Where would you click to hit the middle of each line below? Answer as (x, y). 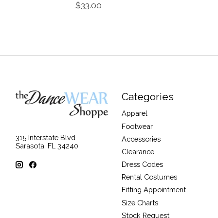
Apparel (134, 113)
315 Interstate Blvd (45, 138)
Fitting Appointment (154, 190)
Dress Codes (142, 164)
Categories (147, 97)
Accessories (141, 139)
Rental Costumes (149, 177)
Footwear (137, 126)
